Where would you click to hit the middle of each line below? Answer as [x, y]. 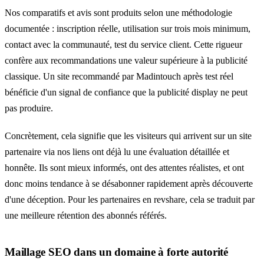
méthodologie [207, 13]
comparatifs [44, 13]
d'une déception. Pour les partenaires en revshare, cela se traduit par [130, 200]
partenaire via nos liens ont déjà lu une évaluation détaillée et [117, 152]
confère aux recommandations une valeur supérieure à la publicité [126, 61]
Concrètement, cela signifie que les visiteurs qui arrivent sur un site [128, 136]
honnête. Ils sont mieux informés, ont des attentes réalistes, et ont [124, 168]
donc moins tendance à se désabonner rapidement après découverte [129, 184]
